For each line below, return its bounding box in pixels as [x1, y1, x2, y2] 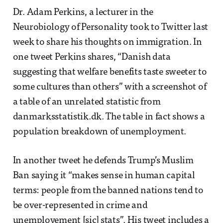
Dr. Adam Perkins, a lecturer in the [12, 7, 153, 17]
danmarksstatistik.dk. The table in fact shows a [12, 112, 205, 122]
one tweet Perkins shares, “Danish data [12, 52, 171, 62]
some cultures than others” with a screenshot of [12, 82, 207, 92]
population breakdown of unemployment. [12, 127, 187, 137]
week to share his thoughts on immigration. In [12, 37, 202, 47]
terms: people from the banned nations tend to [12, 186, 204, 196]
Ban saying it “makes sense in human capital [12, 171, 195, 181]
